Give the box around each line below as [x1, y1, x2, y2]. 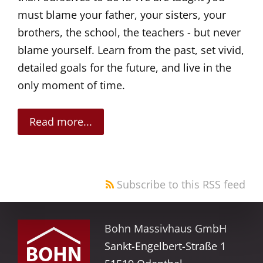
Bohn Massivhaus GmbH [104, 221, 227, 235]
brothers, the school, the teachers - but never [18, 25, 241, 39]
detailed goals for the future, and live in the [18, 60, 231, 75]
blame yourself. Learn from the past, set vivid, [18, 42, 244, 57]
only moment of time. [18, 77, 125, 92]
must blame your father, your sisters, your [18, 7, 226, 22]
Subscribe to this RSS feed [114, 177, 245, 191]
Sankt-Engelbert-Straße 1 [104, 238, 226, 253]
